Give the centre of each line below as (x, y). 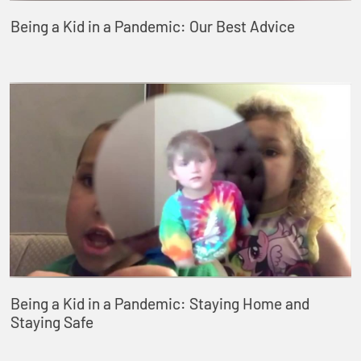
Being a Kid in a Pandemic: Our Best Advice (152, 26)
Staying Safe (52, 322)
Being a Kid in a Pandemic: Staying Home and (160, 304)
